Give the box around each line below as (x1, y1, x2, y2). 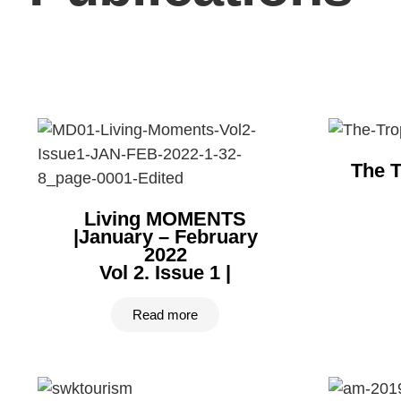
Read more (132, 307, 198, 322)
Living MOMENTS (84, 208, 246, 230)
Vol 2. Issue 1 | (99, 261, 231, 284)
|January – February (73, 226, 258, 248)
